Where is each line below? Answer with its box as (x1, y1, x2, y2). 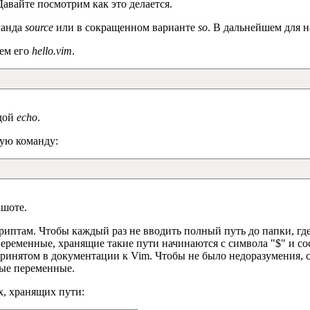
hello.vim (32, 44, 72, 57)
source (25, 21, 53, 33)
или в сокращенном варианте (53, 21, 198, 33)
